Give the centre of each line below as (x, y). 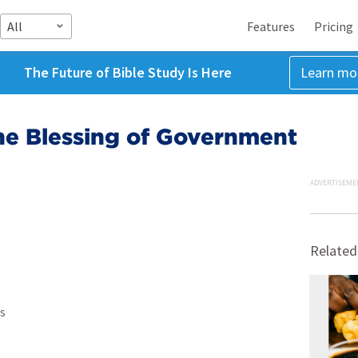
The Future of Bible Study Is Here (127, 72)
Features (271, 26)
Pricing (334, 26)
